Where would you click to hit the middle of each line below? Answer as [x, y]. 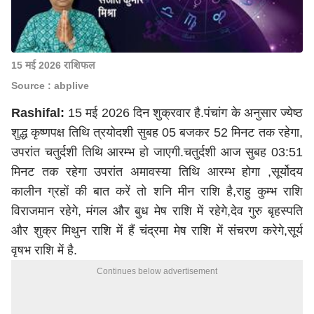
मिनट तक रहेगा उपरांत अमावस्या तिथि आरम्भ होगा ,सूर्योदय [157, 172]
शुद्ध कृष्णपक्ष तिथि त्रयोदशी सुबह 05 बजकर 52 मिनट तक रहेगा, [157, 132]
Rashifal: [40, 113]
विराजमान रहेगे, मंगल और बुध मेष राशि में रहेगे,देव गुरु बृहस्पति [157, 211]
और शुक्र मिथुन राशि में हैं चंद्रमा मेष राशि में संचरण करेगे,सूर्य [157, 231]
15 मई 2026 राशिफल [53, 65]
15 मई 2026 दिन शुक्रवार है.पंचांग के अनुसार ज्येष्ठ [186, 113]
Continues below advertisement [157, 271]
